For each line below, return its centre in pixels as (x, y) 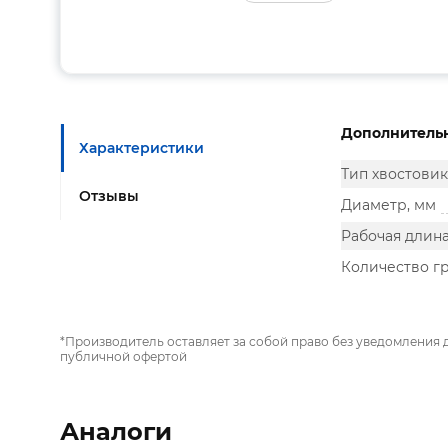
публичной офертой (123, 356)
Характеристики (141, 148)
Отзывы (109, 196)
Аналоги (116, 431)
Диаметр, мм (388, 205)
